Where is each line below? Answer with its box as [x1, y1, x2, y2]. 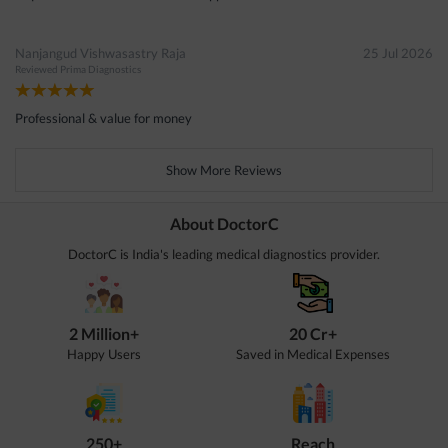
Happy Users [67, 345, 141, 362]
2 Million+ [69, 323, 139, 343]
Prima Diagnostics [60, 62, 141, 75]
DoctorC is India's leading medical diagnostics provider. [68, 245, 380, 262]
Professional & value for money [15, 109, 192, 126]
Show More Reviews [166, 161, 282, 178]
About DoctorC [169, 213, 279, 233]
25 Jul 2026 [363, 44, 433, 61]
